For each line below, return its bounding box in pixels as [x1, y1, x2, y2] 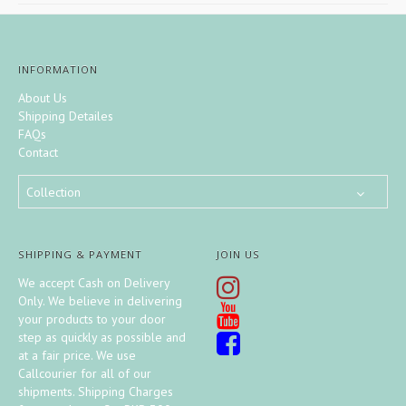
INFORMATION [18, 63, 98, 77]
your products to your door [18, 311, 166, 328]
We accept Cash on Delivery [18, 275, 169, 292]
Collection [26, 184, 81, 201]
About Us [18, 90, 67, 107]
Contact [18, 144, 58, 161]
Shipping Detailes [18, 108, 113, 125]
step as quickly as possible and [18, 329, 186, 346]
